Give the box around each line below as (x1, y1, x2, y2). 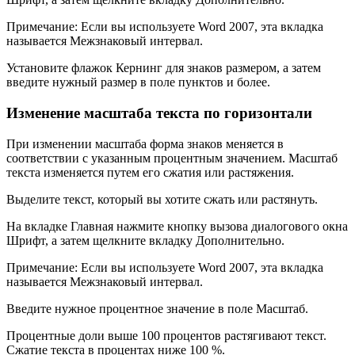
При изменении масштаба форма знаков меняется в (6, 136, 284, 151)
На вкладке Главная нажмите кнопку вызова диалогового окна (6, 219, 348, 233)
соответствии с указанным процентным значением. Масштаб (6, 151, 338, 165)
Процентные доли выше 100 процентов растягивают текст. (6, 328, 326, 342)
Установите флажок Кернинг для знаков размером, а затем (6, 61, 321, 75)
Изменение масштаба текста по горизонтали (6, 104, 312, 121)
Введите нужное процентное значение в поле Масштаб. (6, 301, 308, 315)
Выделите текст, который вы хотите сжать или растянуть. (6, 192, 318, 206)
